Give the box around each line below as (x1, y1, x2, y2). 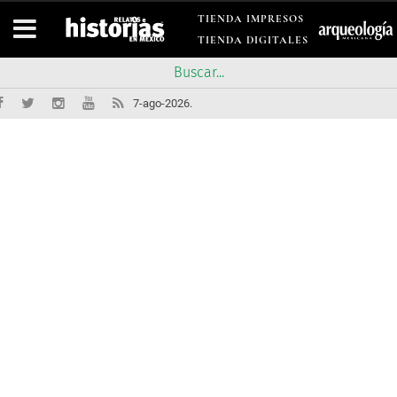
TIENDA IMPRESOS (198, 12, 304, 25)
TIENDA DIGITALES (198, 34, 308, 46)
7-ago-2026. (133, 97, 192, 110)
